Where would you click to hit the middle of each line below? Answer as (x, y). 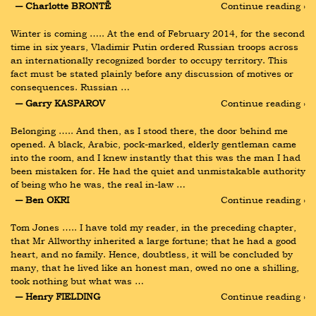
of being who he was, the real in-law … (98, 184)
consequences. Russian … (70, 87)
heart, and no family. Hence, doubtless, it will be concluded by (152, 254)
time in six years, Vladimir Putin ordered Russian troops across (154, 47)
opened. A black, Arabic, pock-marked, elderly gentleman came (153, 144)
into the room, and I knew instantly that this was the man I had (156, 157)
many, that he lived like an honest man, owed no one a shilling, (155, 267)
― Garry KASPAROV (60, 103)
